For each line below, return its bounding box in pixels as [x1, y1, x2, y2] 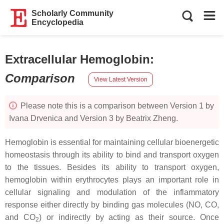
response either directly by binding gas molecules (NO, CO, [5, 200, 219, 209]
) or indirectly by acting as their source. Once [38, 213, 219, 221]
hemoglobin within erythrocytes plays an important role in [5, 175, 219, 184]
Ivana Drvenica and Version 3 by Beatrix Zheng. [9, 114, 178, 122]
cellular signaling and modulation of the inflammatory [5, 188, 219, 196]
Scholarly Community [31, 9, 114, 17]
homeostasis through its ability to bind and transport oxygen [5, 150, 219, 159]
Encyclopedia [31, 18, 84, 26]
